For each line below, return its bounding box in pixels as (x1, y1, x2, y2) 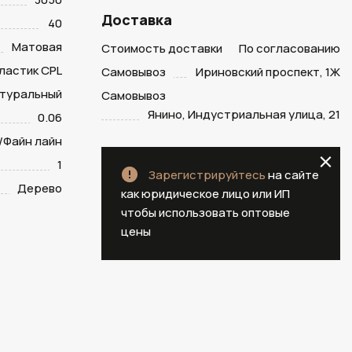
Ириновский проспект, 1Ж (196, 64, 340, 80)
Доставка (101, 10, 172, 29)
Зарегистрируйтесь (148, 167, 266, 183)
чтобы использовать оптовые (120, 204, 290, 221)
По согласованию (239, 40, 340, 57)
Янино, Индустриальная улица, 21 (148, 106, 340, 123)
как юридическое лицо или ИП (120, 185, 290, 202)
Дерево (16, 180, 62, 196)
